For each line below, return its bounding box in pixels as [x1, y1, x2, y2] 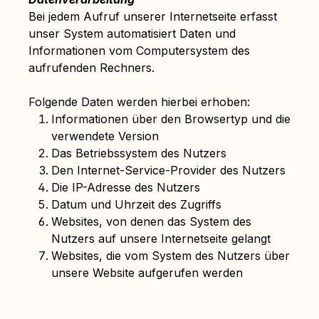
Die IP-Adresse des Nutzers [51, 180, 200, 194]
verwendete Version [51, 129, 159, 143]
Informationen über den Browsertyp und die [51, 112, 291, 126]
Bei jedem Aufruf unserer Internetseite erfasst [28, 9, 277, 23]
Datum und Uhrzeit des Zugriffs [51, 197, 221, 211]
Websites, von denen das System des [51, 214, 251, 229]
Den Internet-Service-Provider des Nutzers [51, 163, 286, 177]
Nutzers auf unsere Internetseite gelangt [51, 231, 271, 246]
